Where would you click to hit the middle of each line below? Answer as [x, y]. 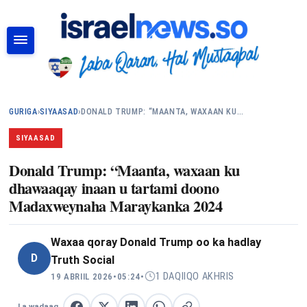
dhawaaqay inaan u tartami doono [114, 188]
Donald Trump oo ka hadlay [191, 242]
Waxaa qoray [85, 242]
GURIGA [23, 112]
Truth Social [83, 260]
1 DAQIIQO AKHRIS [195, 276]
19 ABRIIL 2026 [82, 276]
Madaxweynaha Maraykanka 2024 [116, 206]
